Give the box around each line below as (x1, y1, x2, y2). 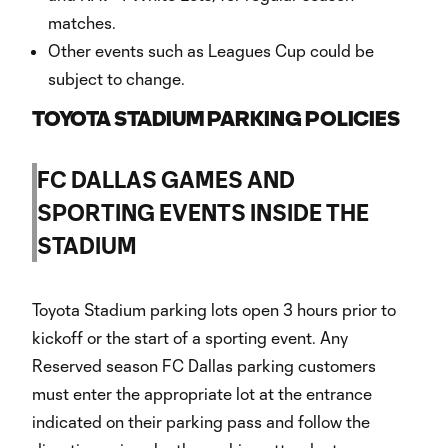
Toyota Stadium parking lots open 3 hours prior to (32, 300, 396, 319)
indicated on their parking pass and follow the (32, 412, 370, 431)
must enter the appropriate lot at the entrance (32, 384, 372, 403)
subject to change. (48, 69, 185, 88)
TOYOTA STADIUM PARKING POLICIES (32, 107, 400, 130)
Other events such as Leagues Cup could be (48, 41, 374, 60)
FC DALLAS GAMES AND (37, 166, 295, 192)
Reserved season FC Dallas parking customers (32, 356, 376, 375)
